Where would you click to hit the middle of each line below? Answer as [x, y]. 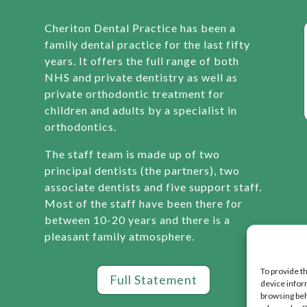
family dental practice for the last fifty [147, 44]
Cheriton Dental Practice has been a [140, 27]
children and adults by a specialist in [140, 110]
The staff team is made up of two [132, 153]
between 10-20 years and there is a [137, 219]
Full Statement [153, 280]
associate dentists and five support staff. [153, 186]
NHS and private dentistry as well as [141, 77]
